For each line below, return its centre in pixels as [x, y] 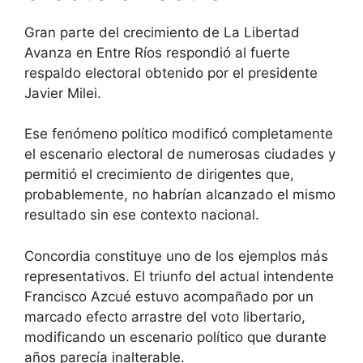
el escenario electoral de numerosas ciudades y [180, 154]
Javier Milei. [63, 93]
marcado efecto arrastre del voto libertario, [165, 316]
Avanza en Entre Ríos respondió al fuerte [157, 52]
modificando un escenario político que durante [175, 337]
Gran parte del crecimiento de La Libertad [162, 32]
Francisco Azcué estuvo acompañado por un [169, 296]
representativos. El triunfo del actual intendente [179, 276]
